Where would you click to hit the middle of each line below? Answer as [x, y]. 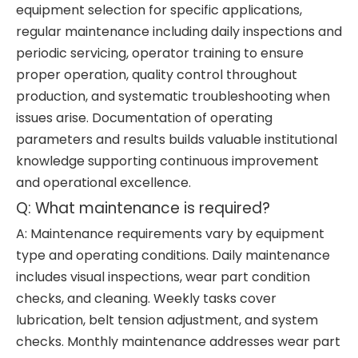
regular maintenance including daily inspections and [179, 32]
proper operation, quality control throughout [157, 75]
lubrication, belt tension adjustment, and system [167, 320]
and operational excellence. [103, 183]
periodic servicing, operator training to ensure [160, 53]
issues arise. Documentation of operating [144, 118]
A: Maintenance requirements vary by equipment [170, 234]
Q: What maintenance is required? [143, 208]
